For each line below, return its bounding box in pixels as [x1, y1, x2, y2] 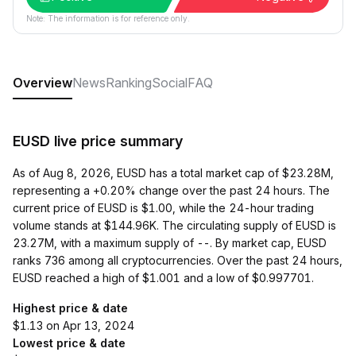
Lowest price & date [13, 336, 126, 350]
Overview [13, 75, 72, 91]
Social [152, 75, 188, 91]
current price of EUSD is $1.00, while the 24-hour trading [13, 201, 314, 215]
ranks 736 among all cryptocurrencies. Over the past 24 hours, [13, 253, 342, 267]
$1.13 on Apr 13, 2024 [13, 319, 134, 332]
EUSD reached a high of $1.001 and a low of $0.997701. [13, 271, 314, 284]
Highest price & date [13, 301, 128, 315]
